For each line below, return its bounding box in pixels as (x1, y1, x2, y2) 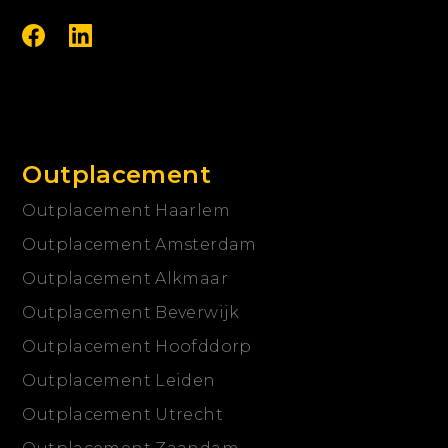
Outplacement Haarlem (22, 201, 231, 221)
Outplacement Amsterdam (22, 235, 257, 255)
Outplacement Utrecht (22, 405, 224, 425)
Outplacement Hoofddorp (22, 337, 252, 357)
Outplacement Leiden (22, 371, 216, 391)
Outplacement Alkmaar (22, 269, 229, 289)
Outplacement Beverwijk (22, 303, 240, 323)
